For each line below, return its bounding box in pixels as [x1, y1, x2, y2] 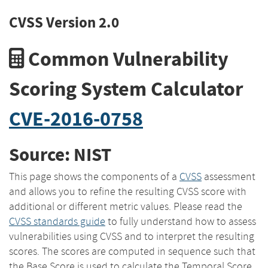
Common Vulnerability [24, 45, 229, 72]
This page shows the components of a [9, 169, 179, 183]
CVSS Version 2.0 [9, 12, 119, 33]
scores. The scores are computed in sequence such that [9, 244, 255, 258]
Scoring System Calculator [9, 75, 243, 102]
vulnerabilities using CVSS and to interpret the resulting [9, 229, 254, 243]
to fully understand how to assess [105, 214, 256, 228]
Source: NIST [9, 142, 111, 167]
